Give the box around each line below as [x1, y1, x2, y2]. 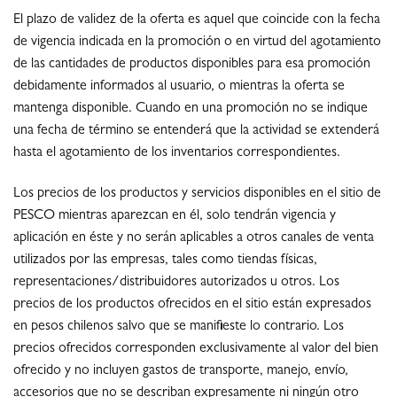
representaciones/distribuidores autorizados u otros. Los [13, 275, 339, 290]
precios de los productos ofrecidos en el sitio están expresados [13, 297, 371, 312]
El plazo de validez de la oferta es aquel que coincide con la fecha [13, 13, 380, 28]
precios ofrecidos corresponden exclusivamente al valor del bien [13, 341, 378, 356]
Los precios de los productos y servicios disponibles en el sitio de [13, 186, 381, 201]
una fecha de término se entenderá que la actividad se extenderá [13, 124, 379, 139]
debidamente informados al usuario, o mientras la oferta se [13, 80, 345, 95]
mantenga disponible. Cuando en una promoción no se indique [13, 102, 368, 117]
